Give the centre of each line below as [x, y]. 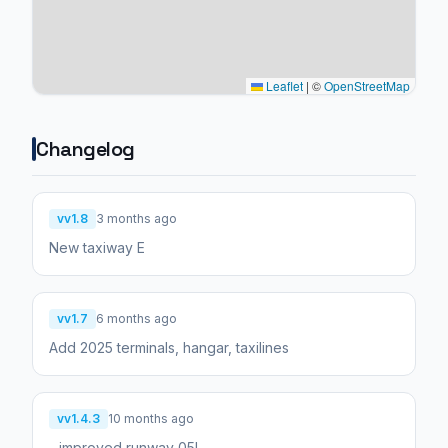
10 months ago [151, 418]
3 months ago [136, 218]
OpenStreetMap [367, 85]
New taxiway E [97, 247]
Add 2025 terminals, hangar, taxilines [169, 347]
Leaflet [283, 85]
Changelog [85, 148]
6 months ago [136, 318]
